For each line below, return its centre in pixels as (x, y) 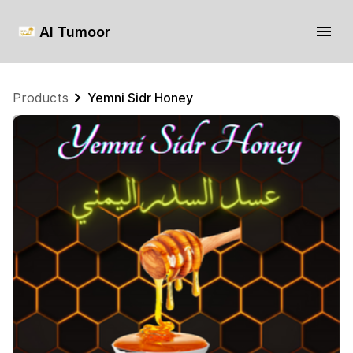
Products (41, 98)
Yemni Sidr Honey (140, 98)
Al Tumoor (74, 32)
